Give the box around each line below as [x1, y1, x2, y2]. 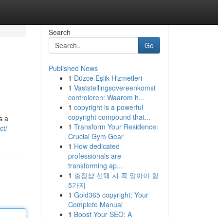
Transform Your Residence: [73, 122, 158, 131]
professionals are [68, 151, 121, 161]
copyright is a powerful [73, 102, 143, 112]
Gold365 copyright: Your [73, 190, 148, 200]
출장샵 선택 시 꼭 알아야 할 [73, 170, 159, 180]
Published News [48, 63, 98, 73]
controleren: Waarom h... [68, 92, 145, 102]
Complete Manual [68, 200, 123, 209]
